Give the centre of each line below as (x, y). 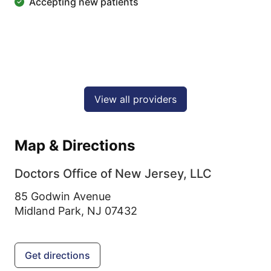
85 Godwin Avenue (63, 196)
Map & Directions (75, 145)
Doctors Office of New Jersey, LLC (113, 174)
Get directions (57, 255)
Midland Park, (51, 211)
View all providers (135, 99)
